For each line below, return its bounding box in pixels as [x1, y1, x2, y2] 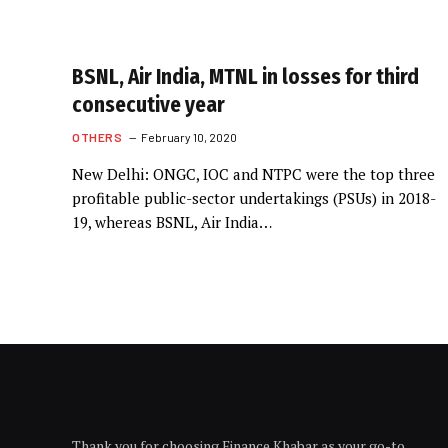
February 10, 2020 [140, 130, 237, 144]
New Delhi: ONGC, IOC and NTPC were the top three [72, 164, 435, 184]
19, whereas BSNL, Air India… [72, 212, 272, 232]
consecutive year [72, 92, 225, 118]
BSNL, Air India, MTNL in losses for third [72, 64, 419, 90]
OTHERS [72, 130, 123, 144]
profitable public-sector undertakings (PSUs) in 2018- [72, 188, 436, 208]
